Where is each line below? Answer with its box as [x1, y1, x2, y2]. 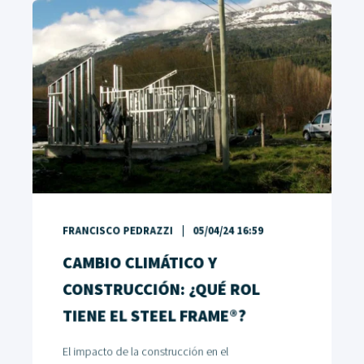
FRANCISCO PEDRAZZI [62, 223, 173, 239]
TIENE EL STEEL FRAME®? [62, 305, 246, 327]
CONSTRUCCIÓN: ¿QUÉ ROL [62, 279, 260, 301]
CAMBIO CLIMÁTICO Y [62, 252, 217, 274]
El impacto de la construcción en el [62, 344, 229, 360]
